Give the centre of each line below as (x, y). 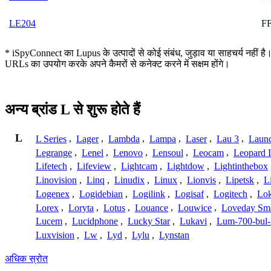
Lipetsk (240, 180)
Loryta (81, 207)
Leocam (208, 152)
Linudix (129, 180)
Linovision (56, 180)
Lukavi (193, 221)
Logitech (230, 194)
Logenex (53, 194)
